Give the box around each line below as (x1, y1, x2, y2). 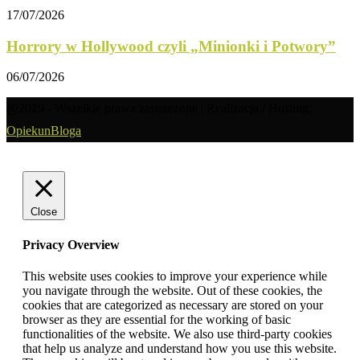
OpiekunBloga (6, 124, 81, 138)
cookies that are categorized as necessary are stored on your (22, 297, 323, 312)
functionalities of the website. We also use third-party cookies (22, 326, 332, 341)
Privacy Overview (22, 237, 120, 252)
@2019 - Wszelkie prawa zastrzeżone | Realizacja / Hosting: (6, 101, 312, 116)
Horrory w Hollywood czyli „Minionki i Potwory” (6, 37, 336, 55)
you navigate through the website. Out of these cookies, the (22, 283, 322, 297)
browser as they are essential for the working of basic (22, 312, 291, 326)
